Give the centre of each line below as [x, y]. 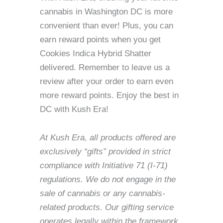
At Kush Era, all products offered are [108, 137]
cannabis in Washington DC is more [106, 12]
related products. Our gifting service [107, 207]
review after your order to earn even [107, 82]
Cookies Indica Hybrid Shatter [96, 54]
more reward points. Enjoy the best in [109, 96]
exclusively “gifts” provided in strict [105, 151]
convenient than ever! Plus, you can [107, 26]
